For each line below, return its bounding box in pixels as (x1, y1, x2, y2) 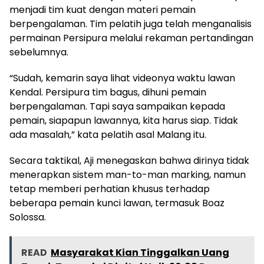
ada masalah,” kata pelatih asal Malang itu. (9, 127, 206, 141)
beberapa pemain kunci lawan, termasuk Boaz (9, 196, 225, 210)
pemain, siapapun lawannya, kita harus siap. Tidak (9, 113, 238, 127)
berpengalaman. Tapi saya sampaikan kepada (9, 99, 225, 113)
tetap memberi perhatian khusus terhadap (9, 181, 210, 196)
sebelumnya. (9, 45, 68, 59)
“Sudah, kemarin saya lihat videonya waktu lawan (9, 71, 235, 85)
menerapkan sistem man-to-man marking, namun (9, 167, 246, 181)
